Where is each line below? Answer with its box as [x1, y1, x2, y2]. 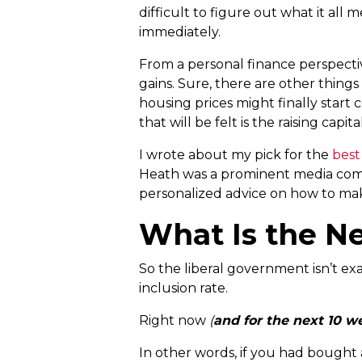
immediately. [139, 23, 221, 40]
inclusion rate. [139, 280, 228, 296]
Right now [139, 312, 209, 328]
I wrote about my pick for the [139, 146, 332, 162]
